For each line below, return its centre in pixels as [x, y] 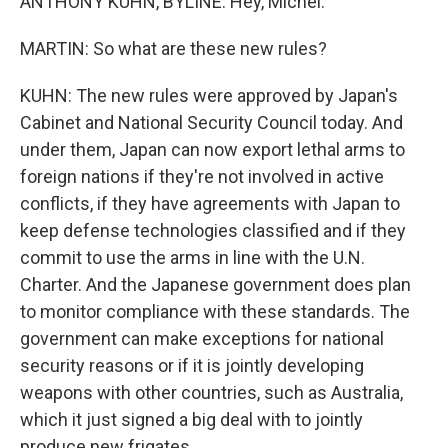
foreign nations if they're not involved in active [202, 177]
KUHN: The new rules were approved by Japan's [209, 96]
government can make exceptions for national [202, 339]
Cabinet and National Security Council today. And [211, 123]
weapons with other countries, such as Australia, [211, 393]
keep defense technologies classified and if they [213, 231]
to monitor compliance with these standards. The [215, 312]
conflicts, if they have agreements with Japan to [210, 204]
